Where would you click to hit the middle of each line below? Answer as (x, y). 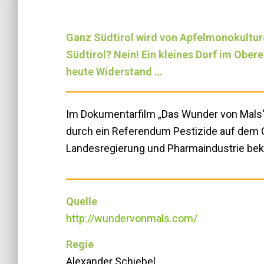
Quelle (82, 201)
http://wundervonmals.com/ (132, 218)
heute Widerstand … (114, 72)
